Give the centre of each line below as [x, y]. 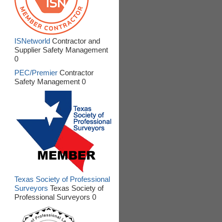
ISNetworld [32, 41]
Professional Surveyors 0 [55, 197]
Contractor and [75, 41]
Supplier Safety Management [61, 50]
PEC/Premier [36, 72]
